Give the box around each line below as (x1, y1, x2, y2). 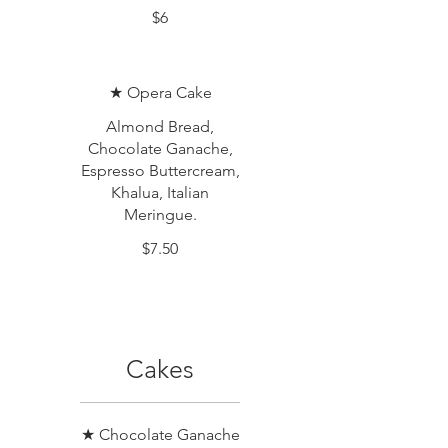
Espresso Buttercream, (80, 161, 240, 180)
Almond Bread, (106, 117, 214, 136)
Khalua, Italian (111, 183, 209, 202)
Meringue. (123, 205, 197, 224)
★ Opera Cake (108, 83, 212, 102)
